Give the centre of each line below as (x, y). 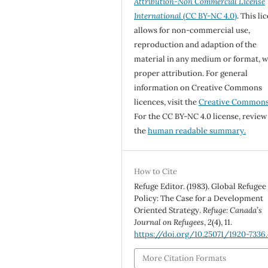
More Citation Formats (185, 258)
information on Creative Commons (198, 87)
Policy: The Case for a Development (199, 198)
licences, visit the (167, 102)
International (158, 16)
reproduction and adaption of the (196, 44)
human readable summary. (197, 130)
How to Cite (156, 171)
